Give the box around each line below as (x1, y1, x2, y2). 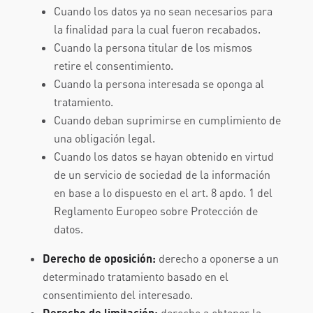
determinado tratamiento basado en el (42, 270, 228, 284)
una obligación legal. (53, 131, 155, 145)
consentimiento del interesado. (42, 288, 193, 302)
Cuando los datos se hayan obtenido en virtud (53, 150, 274, 163)
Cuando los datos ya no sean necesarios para (53, 4, 272, 18)
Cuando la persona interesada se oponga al (53, 77, 264, 91)
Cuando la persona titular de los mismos (53, 41, 252, 54)
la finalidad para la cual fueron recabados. (53, 22, 261, 36)
